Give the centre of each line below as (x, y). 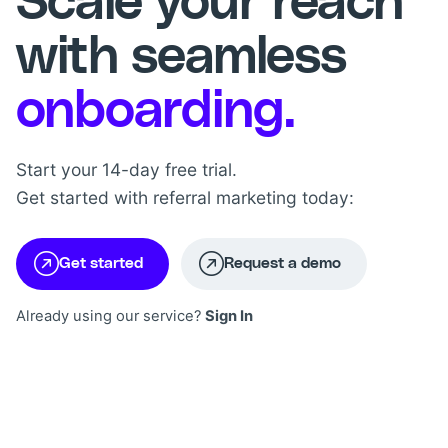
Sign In (229, 315)
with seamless (181, 57)
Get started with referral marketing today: (185, 198)
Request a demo (282, 264)
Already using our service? (110, 315)
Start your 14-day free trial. (126, 170)
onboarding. (155, 111)
